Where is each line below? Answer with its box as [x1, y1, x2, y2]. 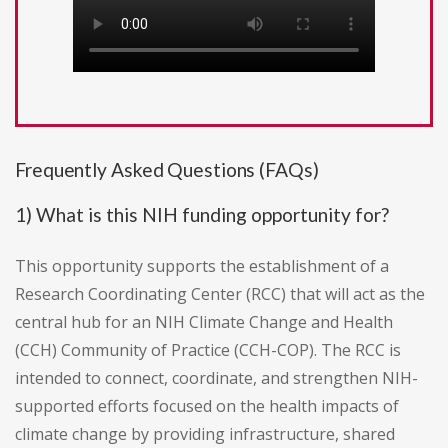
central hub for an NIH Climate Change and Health [15, 311, 393, 334]
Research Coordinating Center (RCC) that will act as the [15, 283, 425, 306]
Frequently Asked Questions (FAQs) [15, 158, 319, 182]
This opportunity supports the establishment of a [15, 255, 389, 278]
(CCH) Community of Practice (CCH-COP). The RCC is [15, 339, 401, 362]
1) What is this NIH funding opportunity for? [15, 203, 389, 227]
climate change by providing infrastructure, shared [15, 423, 395, 446]
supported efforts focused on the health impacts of [15, 395, 399, 418]
